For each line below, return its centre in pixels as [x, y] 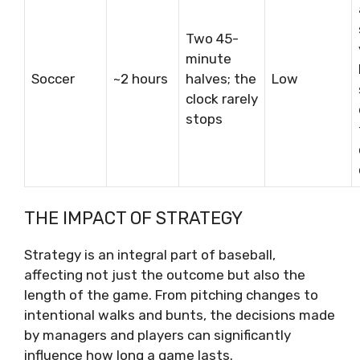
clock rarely [222, 99]
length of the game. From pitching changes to [171, 295]
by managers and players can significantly [157, 335]
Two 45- [212, 39]
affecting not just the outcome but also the [165, 274]
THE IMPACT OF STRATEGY [133, 218]
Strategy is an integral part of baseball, [150, 254]
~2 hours [141, 79]
